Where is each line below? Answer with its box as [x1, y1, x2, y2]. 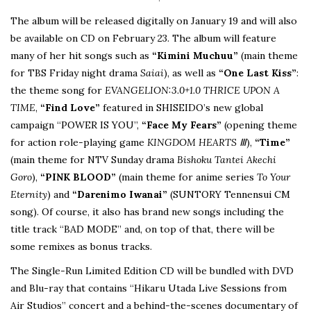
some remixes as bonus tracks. [10, 239, 152, 253]
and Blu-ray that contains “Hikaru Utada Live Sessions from [10, 281, 287, 294]
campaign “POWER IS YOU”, [10, 118, 142, 131]
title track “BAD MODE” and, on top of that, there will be [10, 222, 275, 235]
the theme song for [10, 83, 105, 96]
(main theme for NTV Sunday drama [10, 153, 177, 166]
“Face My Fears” [142, 118, 221, 131]
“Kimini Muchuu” [152, 49, 238, 62]
